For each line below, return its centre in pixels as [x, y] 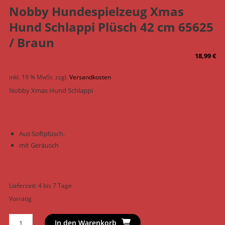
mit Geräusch [39, 145]
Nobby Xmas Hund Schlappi [51, 91]
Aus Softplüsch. [42, 134]
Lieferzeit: [23, 186]
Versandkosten [90, 77]
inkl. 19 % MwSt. [31, 77]
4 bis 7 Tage [55, 186]
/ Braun [31, 43]
